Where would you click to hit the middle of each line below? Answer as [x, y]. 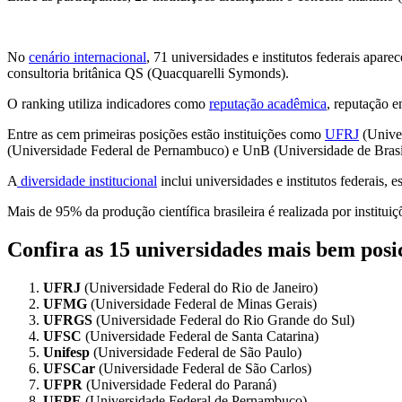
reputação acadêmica [268, 103]
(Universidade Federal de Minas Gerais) [202, 303]
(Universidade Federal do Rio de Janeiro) [199, 287]
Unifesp [66, 352]
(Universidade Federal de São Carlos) [203, 368]
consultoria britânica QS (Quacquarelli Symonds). [148, 73]
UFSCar [69, 368]
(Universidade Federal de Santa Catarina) [200, 336]
